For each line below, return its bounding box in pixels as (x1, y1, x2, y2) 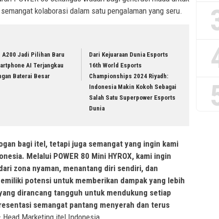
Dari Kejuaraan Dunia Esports (89, 51, 169, 59)
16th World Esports (89, 62, 142, 69)
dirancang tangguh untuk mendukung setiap (17, 187, 171, 197)
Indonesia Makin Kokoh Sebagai (89, 83, 177, 91)
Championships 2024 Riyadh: (89, 72, 169, 80)
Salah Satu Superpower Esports (89, 94, 176, 102)
